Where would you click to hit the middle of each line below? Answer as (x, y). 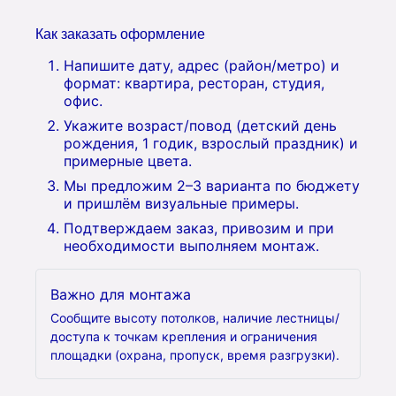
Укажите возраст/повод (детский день (200, 126)
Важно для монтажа (121, 294)
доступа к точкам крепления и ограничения (184, 336)
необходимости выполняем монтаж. (191, 246)
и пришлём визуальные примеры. (181, 203)
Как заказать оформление (120, 34)
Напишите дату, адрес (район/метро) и (202, 65)
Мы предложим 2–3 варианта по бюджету (212, 186)
